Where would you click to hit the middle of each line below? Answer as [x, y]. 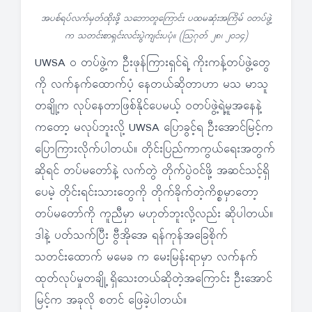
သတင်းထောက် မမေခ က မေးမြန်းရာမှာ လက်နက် [146, 258]
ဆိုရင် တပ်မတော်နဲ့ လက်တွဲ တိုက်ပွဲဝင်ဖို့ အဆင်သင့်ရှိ [152, 172]
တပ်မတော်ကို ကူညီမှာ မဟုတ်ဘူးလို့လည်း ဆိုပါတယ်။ [154, 215]
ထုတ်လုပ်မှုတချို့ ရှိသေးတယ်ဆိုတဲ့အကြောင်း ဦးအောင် [154, 280]
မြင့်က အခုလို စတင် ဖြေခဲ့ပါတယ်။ [111, 301]
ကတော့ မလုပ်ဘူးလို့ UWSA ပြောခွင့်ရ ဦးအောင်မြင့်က [154, 128]
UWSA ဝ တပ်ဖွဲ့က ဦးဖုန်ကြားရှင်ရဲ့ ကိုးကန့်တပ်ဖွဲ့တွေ [153, 64]
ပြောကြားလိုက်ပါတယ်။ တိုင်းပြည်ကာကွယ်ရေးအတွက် [155, 150]
